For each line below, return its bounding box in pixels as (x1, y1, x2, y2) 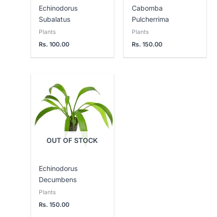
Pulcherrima (131, 15, 169, 23)
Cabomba (131, 3, 163, 12)
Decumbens (39, 175, 77, 184)
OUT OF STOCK (46, 136, 98, 145)
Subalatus (39, 15, 71, 23)
